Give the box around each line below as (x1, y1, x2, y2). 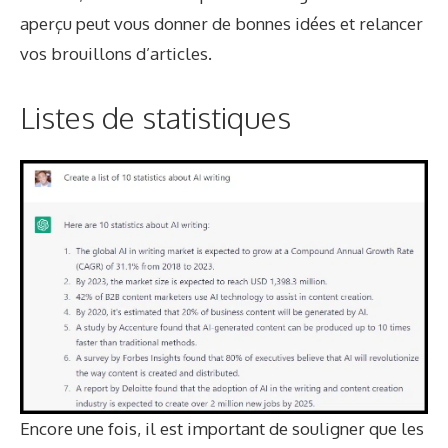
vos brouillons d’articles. (20, 43, 212, 65)
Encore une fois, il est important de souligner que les (20, 417, 424, 439)
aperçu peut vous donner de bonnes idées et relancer (20, 13, 423, 35)
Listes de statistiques (20, 97, 291, 136)
